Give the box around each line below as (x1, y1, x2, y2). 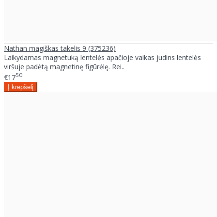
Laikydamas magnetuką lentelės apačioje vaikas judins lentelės (4, 53, 201, 62)
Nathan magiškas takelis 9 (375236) (4, 44, 116, 53)
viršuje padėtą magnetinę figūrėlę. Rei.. (4, 62, 124, 72)
